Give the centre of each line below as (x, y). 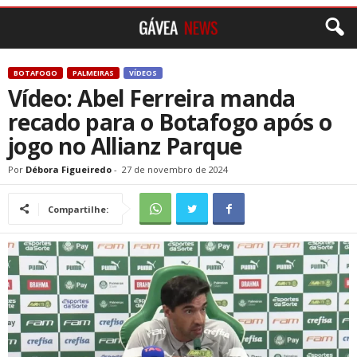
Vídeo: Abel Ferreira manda (152, 98)
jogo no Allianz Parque (125, 146)
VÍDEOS (143, 73)
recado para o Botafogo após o (170, 122)
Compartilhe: (78, 209)
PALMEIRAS (93, 73)
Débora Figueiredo (69, 169)
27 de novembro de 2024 (175, 169)
